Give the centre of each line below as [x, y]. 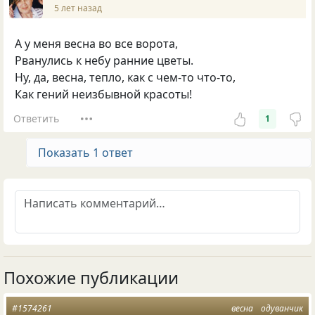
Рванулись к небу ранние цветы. [104, 60]
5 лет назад [78, 8]
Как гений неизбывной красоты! [103, 94]
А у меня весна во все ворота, [96, 43]
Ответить [36, 119]
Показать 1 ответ [85, 152]
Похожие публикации [91, 277]
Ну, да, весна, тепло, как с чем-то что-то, [125, 77]
